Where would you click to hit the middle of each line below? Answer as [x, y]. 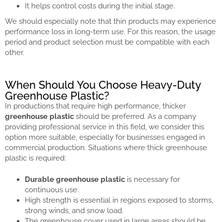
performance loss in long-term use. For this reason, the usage [110, 32]
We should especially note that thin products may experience [111, 22]
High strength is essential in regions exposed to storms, [119, 200]
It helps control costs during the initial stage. [100, 6]
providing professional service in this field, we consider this [105, 127]
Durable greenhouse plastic [75, 180]
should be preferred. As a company [135, 116]
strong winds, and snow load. [74, 211]
